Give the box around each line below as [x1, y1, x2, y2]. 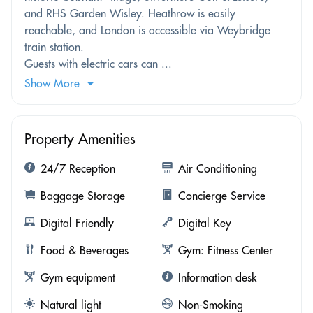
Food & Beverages [41, 242, 129, 257]
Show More [24, 75, 80, 90]
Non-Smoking [177, 297, 243, 312]
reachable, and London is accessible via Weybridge [24, 22, 270, 37]
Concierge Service [177, 188, 265, 203]
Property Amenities [24, 129, 136, 147]
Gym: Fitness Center [177, 242, 273, 257]
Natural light [41, 297, 101, 312]
